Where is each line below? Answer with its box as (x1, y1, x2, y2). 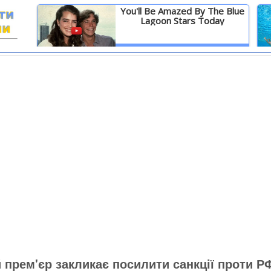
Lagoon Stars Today (140, 15, 224, 27)
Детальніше (159, 46, 205, 56)
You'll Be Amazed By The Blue (120, 5, 244, 17)
